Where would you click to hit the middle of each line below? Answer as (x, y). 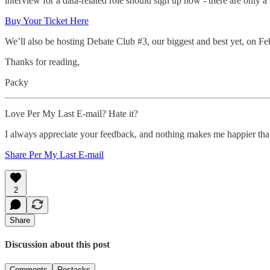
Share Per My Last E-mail (54, 155)
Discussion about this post (57, 245)
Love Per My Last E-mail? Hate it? (71, 114)
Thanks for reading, (42, 62)
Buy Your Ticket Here (47, 21)
